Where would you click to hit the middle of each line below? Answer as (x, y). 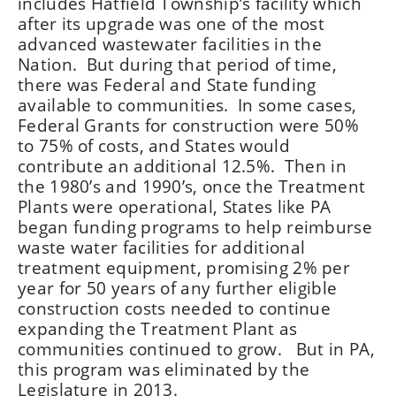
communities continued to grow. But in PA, (196, 349)
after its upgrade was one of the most (171, 23)
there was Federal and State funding (167, 84)
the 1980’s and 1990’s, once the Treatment (192, 186)
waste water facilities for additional (162, 247)
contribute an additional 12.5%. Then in (182, 166)
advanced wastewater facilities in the (170, 44)
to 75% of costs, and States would (154, 145)
